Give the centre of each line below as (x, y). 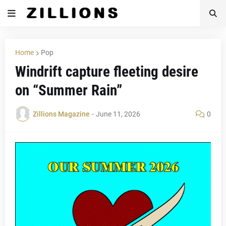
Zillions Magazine (61, 114)
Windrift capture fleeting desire (107, 72)
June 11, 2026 (118, 114)
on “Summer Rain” (69, 90)
